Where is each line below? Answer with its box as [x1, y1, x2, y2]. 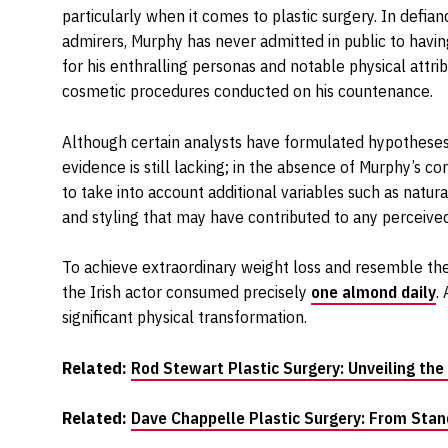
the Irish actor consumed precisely [62, 281, 311, 304]
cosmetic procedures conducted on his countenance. [62, 80, 433, 103]
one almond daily [311, 281, 436, 304]
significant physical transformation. [62, 306, 307, 329]
